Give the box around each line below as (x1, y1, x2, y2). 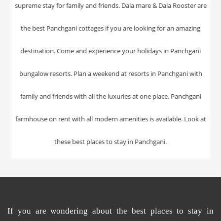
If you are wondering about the (7, 206, 132, 216)
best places (131, 206, 173, 216)
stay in (188, 206, 214, 216)
